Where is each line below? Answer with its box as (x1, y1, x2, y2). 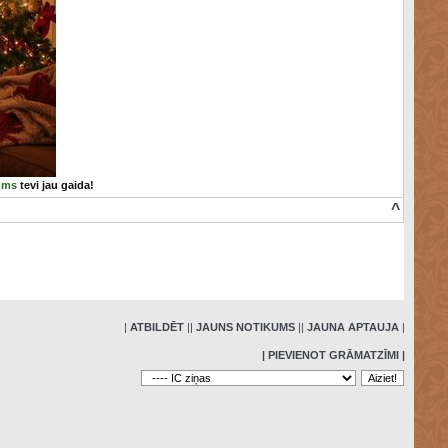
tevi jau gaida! (16, 179, 94, 191)
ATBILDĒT (129, 321, 184, 333)
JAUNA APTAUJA (306, 321, 399, 333)
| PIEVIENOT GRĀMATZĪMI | (261, 349, 405, 361)
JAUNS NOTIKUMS (195, 321, 295, 333)
